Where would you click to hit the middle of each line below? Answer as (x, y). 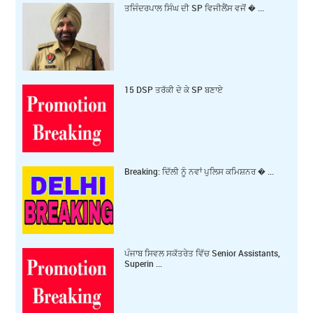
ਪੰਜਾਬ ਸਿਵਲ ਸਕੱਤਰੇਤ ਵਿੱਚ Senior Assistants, (203, 253)
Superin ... (144, 264)
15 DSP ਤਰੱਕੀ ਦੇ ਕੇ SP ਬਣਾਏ (174, 89)
